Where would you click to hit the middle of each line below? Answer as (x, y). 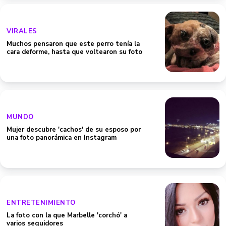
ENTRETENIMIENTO (41, 203)
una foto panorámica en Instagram (62, 138)
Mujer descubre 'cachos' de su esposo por (74, 130)
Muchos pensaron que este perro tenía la (73, 44)
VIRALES (22, 31)
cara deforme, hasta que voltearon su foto (74, 52)
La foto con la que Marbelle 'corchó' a (67, 215)
